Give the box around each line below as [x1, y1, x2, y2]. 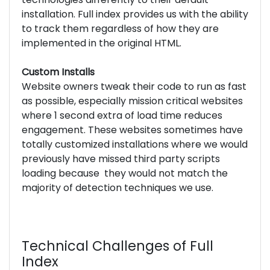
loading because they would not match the [22, 166, 228, 180]
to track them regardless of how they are [22, 21, 219, 36]
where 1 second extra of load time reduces [22, 108, 222, 122]
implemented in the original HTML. [22, 36, 181, 50]
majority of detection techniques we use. [22, 180, 213, 195]
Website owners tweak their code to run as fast [22, 79, 246, 93]
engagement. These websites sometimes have [22, 122, 243, 137]
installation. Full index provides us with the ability [22, 7, 248, 21]
